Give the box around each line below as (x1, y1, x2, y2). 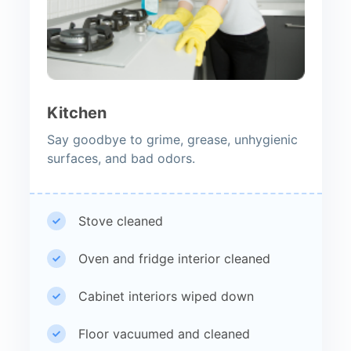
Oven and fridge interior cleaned (78, 250, 270, 266)
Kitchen (46, 103, 107, 122)
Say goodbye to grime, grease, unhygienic (46, 131, 298, 147)
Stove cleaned (78, 212, 163, 229)
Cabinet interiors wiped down (78, 288, 254, 304)
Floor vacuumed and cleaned (78, 325, 250, 342)
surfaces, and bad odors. (46, 150, 195, 166)
